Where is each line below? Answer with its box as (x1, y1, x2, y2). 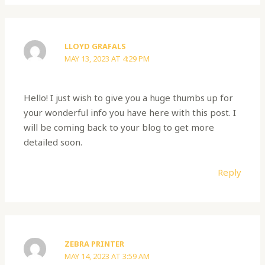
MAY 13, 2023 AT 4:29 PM (64, 53, 150, 64)
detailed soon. (24, 136, 83, 148)
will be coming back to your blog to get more (24, 121, 215, 134)
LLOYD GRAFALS (64, 40, 127, 51)
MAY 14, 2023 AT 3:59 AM (64, 250, 150, 261)
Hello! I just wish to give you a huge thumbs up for (24, 92, 234, 104)
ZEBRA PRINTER (64, 238, 125, 249)
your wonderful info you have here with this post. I (24, 106, 237, 119)
